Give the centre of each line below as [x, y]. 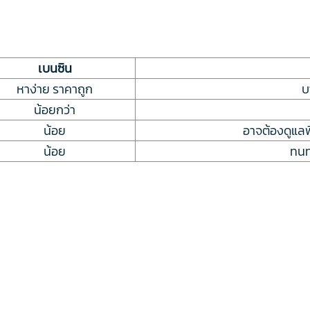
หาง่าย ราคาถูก [55, 89]
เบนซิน [55, 68]
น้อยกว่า [55, 109]
